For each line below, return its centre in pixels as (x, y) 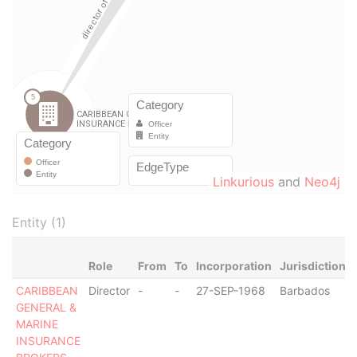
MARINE (37, 324)
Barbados (304, 290)
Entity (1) (39, 222)
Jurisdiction (312, 266)
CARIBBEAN (47, 290)
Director (109, 290)
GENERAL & (46, 307)
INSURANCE (48, 341)
